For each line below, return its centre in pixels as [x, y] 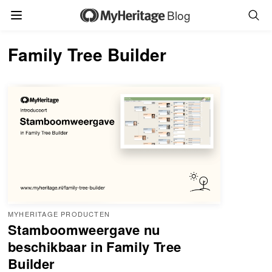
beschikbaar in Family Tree [95, 246]
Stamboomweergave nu [84, 229]
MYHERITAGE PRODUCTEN [59, 213]
